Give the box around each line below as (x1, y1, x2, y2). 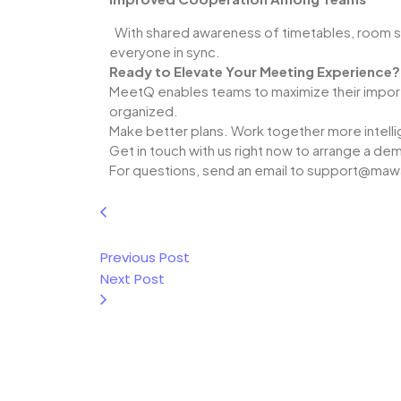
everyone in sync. (109, 42, 220, 60)
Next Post (100, 269, 165, 288)
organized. (109, 101, 178, 119)
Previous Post (100, 247, 190, 267)
